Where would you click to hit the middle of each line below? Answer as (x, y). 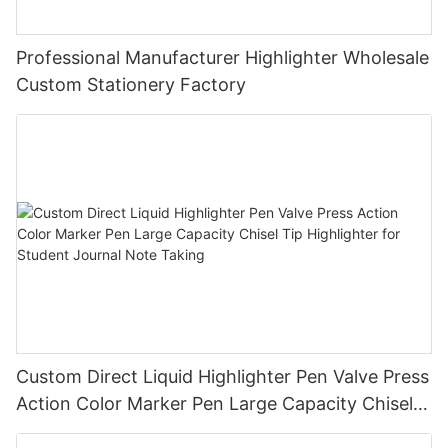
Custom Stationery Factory (131, 85)
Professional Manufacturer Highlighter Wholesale (222, 58)
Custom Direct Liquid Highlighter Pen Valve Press (222, 376)
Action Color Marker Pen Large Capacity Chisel (214, 403)
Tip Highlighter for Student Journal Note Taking (218, 430)
